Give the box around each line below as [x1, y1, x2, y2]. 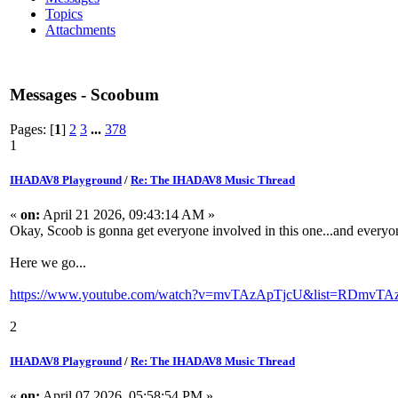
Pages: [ [10, 121, 54, 137]
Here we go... [10, 254, 86, 270]
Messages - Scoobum [10, 84, 159, 104]
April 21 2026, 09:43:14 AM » [40, 206, 215, 222]
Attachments [45, 22, 115, 38]
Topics [45, 6, 83, 22]
